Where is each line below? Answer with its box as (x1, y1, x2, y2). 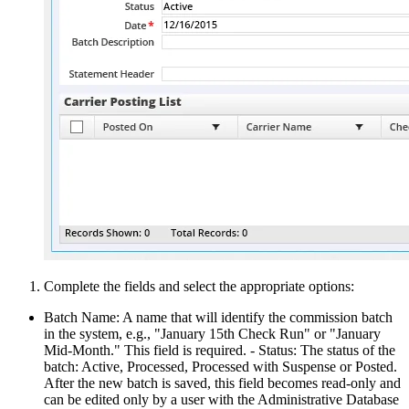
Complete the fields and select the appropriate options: (44, 278, 354, 295)
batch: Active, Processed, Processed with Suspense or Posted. (44, 359, 397, 375)
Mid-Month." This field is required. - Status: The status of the (44, 342, 395, 359)
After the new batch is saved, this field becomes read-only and (44, 375, 401, 392)
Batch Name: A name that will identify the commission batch (44, 309, 393, 326)
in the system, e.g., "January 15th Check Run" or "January (44, 326, 381, 342)
